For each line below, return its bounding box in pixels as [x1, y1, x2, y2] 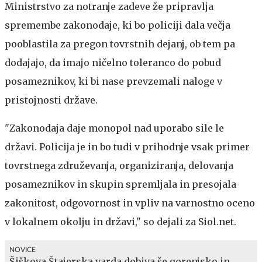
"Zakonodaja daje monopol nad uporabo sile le [5, 122, 224, 134]
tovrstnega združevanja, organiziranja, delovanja [5, 160, 233, 171]
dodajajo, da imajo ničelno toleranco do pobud [5, 57, 221, 68]
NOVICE [9, 246, 36, 253]
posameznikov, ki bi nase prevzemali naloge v [5, 75, 222, 87]
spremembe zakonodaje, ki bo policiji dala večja [5, 19, 230, 31]
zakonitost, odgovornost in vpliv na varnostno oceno [5, 197, 255, 209]
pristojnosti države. [5, 94, 98, 106]
